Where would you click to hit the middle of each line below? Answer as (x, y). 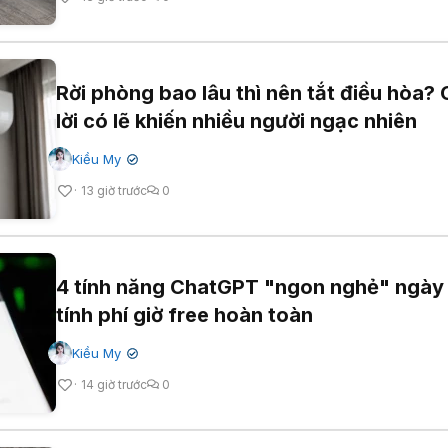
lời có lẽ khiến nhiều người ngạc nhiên (236, 120)
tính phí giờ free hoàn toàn (184, 314)
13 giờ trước (114, 190)
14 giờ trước (114, 384)
